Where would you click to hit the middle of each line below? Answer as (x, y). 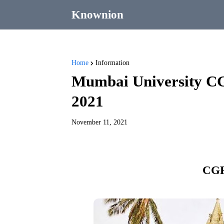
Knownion (97, 14)
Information (112, 63)
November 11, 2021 (99, 122)
